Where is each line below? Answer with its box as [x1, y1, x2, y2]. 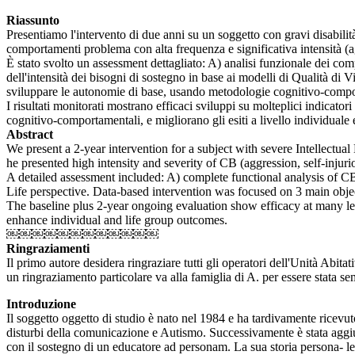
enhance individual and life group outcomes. [6, 213, 227, 227]
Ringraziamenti [6, 242, 90, 256]
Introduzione [6, 297, 76, 311]
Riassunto [6, 13, 59, 28]
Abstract [6, 128, 53, 142]
